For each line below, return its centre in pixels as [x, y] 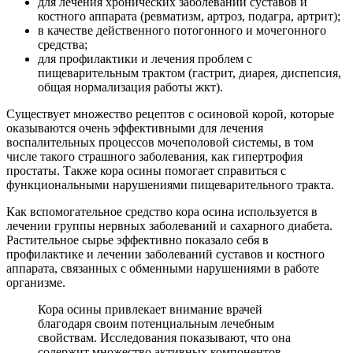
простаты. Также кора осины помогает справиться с [146, 170]
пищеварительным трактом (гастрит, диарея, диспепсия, [190, 72]
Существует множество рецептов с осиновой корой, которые [170, 113]
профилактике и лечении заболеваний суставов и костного [165, 254]
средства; [63, 44]
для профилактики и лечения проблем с [145, 58]
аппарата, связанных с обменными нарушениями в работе [163, 268]
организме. [36, 282]
